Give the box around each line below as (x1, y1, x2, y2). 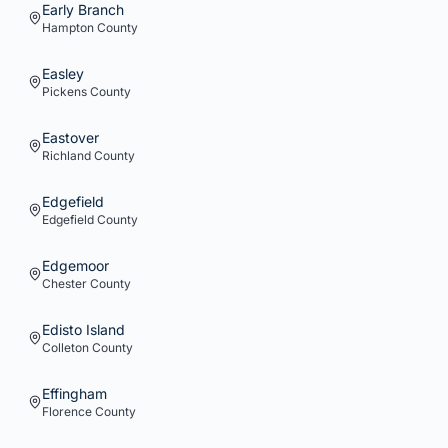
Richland (42, 148, 91, 163)
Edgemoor (42, 257, 109, 274)
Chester (42, 276, 87, 291)
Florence (42, 404, 92, 419)
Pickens (42, 84, 87, 99)
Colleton (42, 340, 89, 355)
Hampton (42, 20, 94, 35)
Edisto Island (42, 321, 125, 338)
